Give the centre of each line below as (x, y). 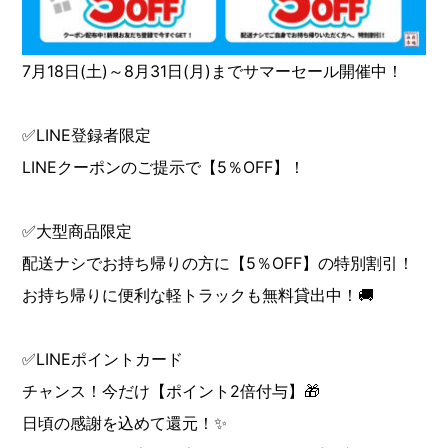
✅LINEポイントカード (103, 358)
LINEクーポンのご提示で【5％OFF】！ (164, 166)
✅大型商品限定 (77, 230)
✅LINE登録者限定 (87, 134)
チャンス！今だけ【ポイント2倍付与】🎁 (171, 390)
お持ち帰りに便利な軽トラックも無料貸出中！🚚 (198, 294)
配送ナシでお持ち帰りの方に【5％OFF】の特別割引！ (218, 262)
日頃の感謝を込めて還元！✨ (125, 422)
